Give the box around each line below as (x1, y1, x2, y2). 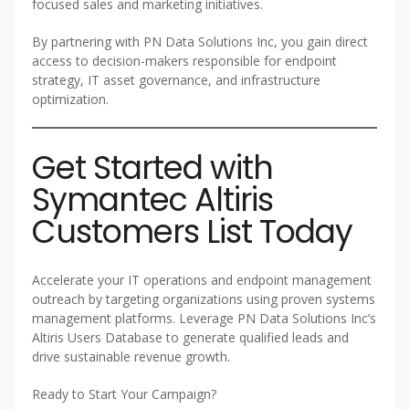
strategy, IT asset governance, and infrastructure (32, 70, 320, 89)
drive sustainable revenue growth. (32, 347, 230, 365)
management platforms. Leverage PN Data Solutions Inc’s (32, 309, 376, 327)
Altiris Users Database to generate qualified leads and (32, 328, 349, 346)
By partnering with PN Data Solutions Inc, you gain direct (32, 32, 368, 50)
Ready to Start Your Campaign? (32, 384, 216, 403)
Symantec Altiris (32, 176, 273, 222)
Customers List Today (32, 208, 352, 254)
